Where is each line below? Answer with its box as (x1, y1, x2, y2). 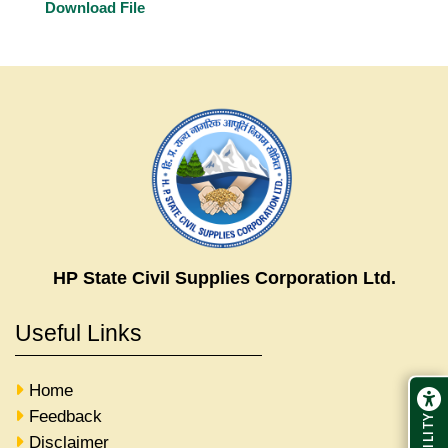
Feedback (29, 406, 102, 426)
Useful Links (15, 319, 142, 346)
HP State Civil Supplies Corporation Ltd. (52, 267, 396, 288)
